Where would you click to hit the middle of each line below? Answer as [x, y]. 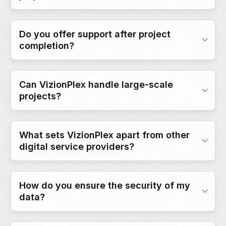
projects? [40, 96]
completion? [47, 46]
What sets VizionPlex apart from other [105, 135]
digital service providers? [77, 147]
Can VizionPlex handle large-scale [96, 85]
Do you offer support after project [95, 34]
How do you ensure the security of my [105, 186]
